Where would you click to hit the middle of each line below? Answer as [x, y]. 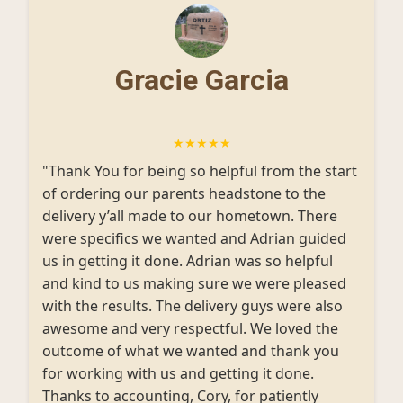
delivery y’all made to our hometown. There [190, 216]
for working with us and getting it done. [178, 373]
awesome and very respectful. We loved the [190, 328]
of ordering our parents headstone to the [184, 193]
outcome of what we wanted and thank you [191, 351]
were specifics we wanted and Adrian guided [194, 238]
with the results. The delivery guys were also [193, 306]
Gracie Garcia [201, 80]
